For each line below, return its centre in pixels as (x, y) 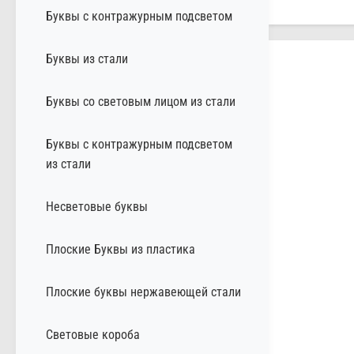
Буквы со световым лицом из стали (141, 101)
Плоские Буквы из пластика (121, 249)
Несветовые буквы (97, 206)
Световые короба (93, 334)
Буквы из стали (87, 58)
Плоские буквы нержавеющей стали (143, 292)
